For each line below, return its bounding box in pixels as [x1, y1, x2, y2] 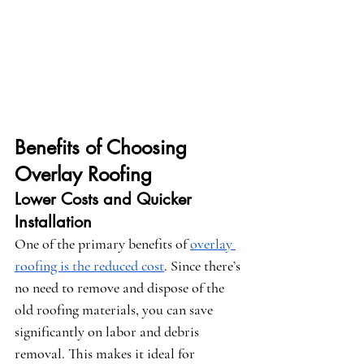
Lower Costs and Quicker [15, 188, 197, 210]
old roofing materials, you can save [15, 301, 216, 319]
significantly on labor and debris [15, 323, 202, 341]
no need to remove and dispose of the [15, 279, 227, 297]
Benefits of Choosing [15, 135, 193, 161]
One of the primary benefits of [15, 235, 190, 253]
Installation [15, 211, 92, 233]
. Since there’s [164, 257, 244, 275]
